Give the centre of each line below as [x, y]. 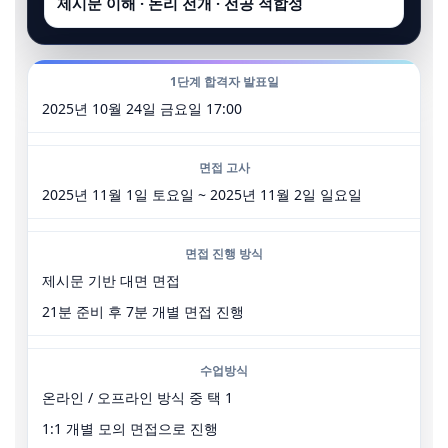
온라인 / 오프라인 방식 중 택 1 [137, 397]
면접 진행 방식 [224, 253]
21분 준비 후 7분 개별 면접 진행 [143, 311]
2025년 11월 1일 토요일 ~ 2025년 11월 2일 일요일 [202, 194]
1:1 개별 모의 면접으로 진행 [130, 428]
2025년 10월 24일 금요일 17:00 [142, 108]
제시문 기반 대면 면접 [111, 280]
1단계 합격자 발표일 [224, 81]
